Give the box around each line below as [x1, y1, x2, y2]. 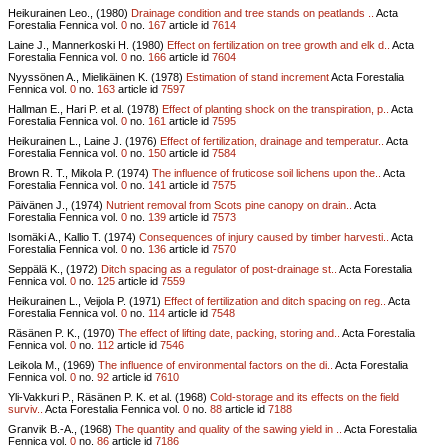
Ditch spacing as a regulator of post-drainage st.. [101, 262, 337, 275]
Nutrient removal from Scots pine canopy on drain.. [106, 198, 352, 211]
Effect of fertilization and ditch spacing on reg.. [164, 294, 386, 307]
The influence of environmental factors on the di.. [98, 358, 333, 371]
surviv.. [8, 402, 43, 415]
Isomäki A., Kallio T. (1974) [8, 230, 139, 243]
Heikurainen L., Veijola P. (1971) [8, 294, 164, 307]
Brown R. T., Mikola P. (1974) [8, 166, 152, 179]
